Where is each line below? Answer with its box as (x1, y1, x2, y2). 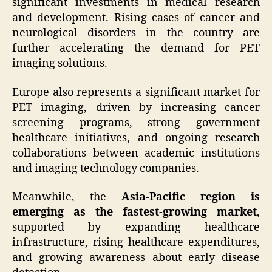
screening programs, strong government (12, 115, 260, 130)
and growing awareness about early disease (12, 251, 260, 265)
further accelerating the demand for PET (12, 41, 260, 56)
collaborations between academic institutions (12, 146, 260, 160)
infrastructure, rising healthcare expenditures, (12, 236, 260, 250)
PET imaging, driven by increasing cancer (12, 100, 260, 115)
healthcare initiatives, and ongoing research (12, 131, 260, 145)
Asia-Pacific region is (121, 190, 260, 205)
